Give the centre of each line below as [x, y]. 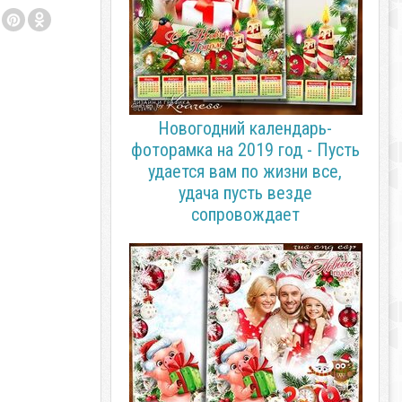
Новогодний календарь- [245, 128]
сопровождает [245, 214]
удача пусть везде [245, 193]
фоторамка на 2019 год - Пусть [245, 150]
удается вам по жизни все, [245, 171]
